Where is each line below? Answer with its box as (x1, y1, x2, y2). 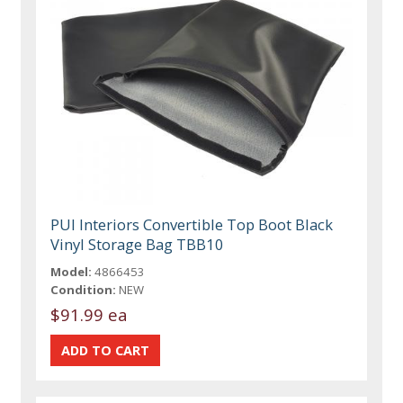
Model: (50, 263, 93, 280)
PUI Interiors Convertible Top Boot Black (50, 213, 334, 235)
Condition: (50, 281, 117, 298)
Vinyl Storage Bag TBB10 (50, 233, 225, 255)
